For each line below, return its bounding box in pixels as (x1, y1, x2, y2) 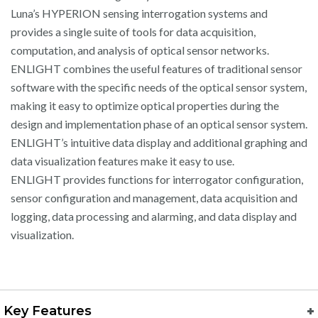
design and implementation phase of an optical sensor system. (11, 117, 307, 131)
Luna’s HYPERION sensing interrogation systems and (11, 6, 268, 21)
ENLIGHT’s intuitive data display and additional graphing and (11, 136, 307, 150)
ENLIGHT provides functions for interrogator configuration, (11, 172, 303, 187)
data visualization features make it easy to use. (11, 154, 234, 168)
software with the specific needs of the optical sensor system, (11, 80, 307, 94)
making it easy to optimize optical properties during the (11, 99, 279, 113)
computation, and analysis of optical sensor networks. (11, 43, 269, 57)
